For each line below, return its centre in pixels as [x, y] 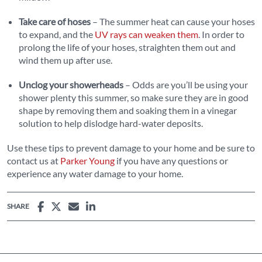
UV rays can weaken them [146, 35]
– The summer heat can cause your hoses [174, 22]
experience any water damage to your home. [95, 174]
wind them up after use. [65, 60]
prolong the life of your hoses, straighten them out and [127, 47]
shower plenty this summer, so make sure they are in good [134, 98]
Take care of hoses [56, 22]
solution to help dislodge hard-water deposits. [111, 123]
